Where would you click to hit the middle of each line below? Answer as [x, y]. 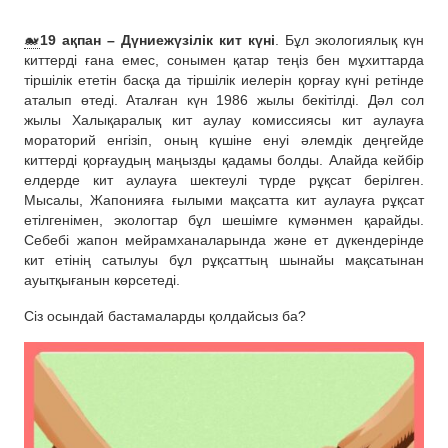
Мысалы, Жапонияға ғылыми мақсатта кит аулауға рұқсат [224, 200]
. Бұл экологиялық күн [349, 40]
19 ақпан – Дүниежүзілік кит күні [157, 40]
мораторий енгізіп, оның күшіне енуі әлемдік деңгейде [224, 140]
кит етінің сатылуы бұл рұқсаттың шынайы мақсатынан [224, 260]
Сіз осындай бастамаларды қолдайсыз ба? [165, 316]
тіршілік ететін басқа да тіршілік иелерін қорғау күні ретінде [224, 80]
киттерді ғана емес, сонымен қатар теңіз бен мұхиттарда [224, 60]
